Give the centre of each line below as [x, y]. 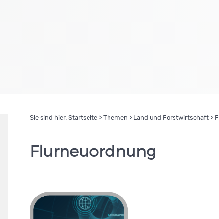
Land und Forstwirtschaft [171, 118]
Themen [115, 118]
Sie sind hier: [49, 118]
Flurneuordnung [93, 152]
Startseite [83, 118]
